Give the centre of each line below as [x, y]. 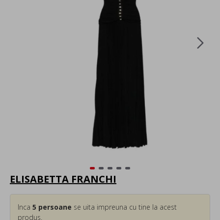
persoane [54, 207]
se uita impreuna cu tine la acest [124, 207]
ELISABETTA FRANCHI [63, 179]
